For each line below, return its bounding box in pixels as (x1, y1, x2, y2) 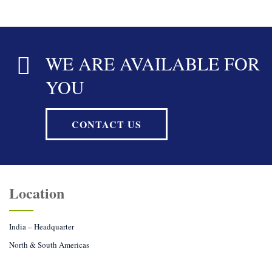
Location (9, 182, 64, 203)
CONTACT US (72, 117, 141, 131)
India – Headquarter (9, 221, 74, 232)
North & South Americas (9, 239, 89, 250)
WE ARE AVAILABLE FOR (46, 51, 260, 75)
